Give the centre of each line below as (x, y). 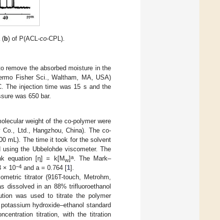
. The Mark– (92, 159)
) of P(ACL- (24, 38)
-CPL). (56, 38)
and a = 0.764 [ (44, 168)
